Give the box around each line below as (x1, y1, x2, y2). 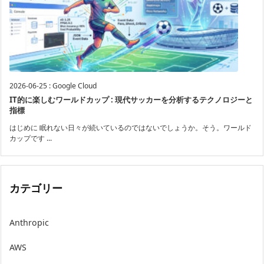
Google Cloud (52, 81, 97, 91)
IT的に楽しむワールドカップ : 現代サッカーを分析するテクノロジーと (9, 94, 253, 105)
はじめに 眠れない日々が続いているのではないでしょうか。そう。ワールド (9, 123, 252, 133)
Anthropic (9, 216, 49, 228)
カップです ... (9, 133, 52, 144)
